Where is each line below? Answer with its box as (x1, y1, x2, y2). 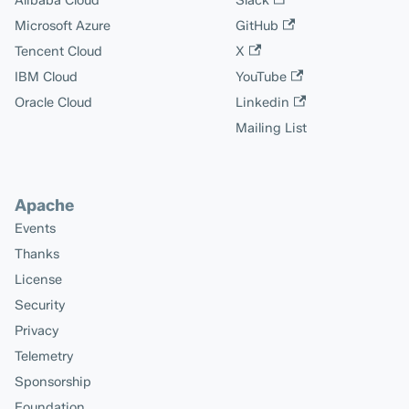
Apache (15, 195, 74, 215)
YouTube (236, 68, 287, 85)
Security (15, 297, 66, 313)
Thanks (15, 246, 59, 262)
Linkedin (236, 94, 289, 110)
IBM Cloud (15, 68, 78, 85)
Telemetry (15, 348, 74, 364)
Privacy (15, 322, 59, 339)
